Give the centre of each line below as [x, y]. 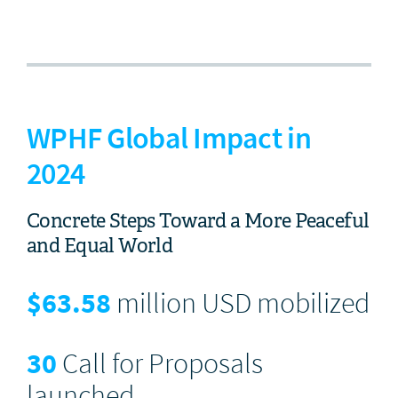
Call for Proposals [160, 363]
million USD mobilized [240, 302]
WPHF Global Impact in [169, 138]
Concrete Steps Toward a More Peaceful [198, 221]
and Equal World [100, 246]
